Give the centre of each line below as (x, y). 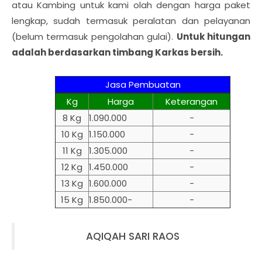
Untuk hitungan (213, 36)
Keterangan (192, 101)
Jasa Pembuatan (143, 84)
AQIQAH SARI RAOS (132, 236)
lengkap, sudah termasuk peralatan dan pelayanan (131, 20)
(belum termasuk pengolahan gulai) (92, 36)
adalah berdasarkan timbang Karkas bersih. (117, 52)
